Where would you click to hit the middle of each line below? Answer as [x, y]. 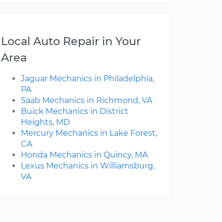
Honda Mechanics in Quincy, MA [84, 155]
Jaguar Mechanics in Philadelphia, [87, 79]
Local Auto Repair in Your [71, 41]
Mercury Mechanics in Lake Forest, [89, 133]
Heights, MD [45, 122]
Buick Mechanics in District [75, 111]
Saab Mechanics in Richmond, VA [86, 101]
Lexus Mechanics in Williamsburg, [88, 166]
